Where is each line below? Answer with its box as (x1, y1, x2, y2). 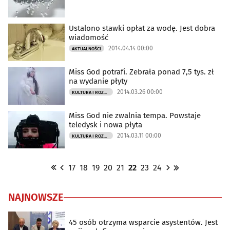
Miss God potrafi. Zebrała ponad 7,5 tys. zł (69, 67, 214, 77)
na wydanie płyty (69, 76, 127, 86)
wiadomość (69, 33, 108, 43)
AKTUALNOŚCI (72, 46, 101, 52)
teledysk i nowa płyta (69, 120, 142, 130)
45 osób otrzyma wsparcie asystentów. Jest (69, 217, 218, 227)
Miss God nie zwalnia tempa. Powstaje (69, 111, 201, 121)
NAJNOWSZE (8, 191, 64, 204)
